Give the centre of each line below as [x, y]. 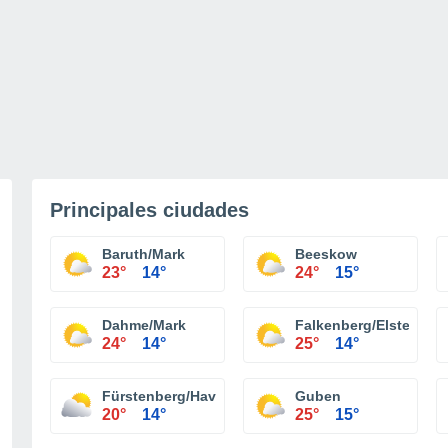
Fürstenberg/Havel [165, 396]
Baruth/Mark [143, 254]
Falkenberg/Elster [355, 325]
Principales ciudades [149, 210]
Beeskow [326, 254]
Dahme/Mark [144, 325]
